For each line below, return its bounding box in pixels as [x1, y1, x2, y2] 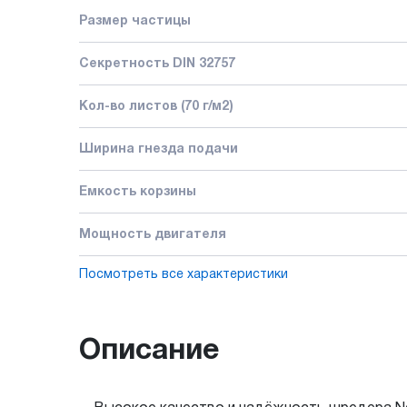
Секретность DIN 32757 [79, 58, 235, 71]
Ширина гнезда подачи [79, 144, 238, 156]
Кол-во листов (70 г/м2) [79, 101, 233, 114]
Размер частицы [79, 15, 191, 28]
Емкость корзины [79, 186, 196, 199]
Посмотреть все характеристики [79, 269, 288, 282]
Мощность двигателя [79, 229, 226, 242]
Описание [79, 338, 219, 365]
